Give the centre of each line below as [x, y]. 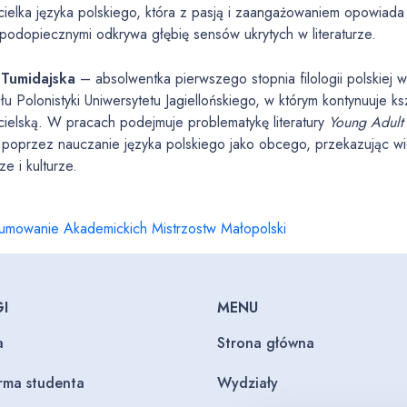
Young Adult [367, 122]
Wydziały [248, 383]
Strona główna [266, 343]
